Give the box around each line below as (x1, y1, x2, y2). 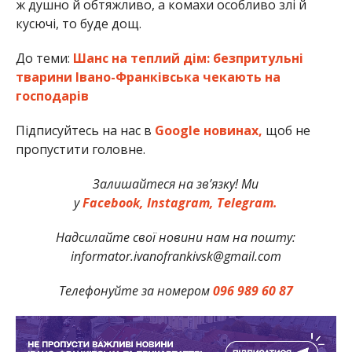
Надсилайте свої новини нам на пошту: (56, 229, 296, 247)
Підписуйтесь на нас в (15, 122, 155, 140)
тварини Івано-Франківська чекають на (15, 68, 280, 86)
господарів (15, 87, 89, 105)
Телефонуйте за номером (58, 282, 213, 300)
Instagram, (144, 194, 214, 212)
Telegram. (214, 194, 278, 212)
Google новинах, (154, 122, 262, 140)
